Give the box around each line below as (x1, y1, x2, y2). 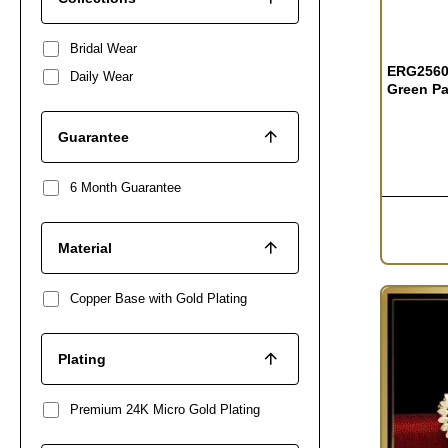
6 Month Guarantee (70, 179, 181, 195)
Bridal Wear (70, 40, 137, 56)
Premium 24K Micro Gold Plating (70, 401, 260, 417)
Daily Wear (70, 68, 133, 84)
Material (58, 239, 112, 256)
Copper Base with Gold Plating (70, 290, 247, 306)
